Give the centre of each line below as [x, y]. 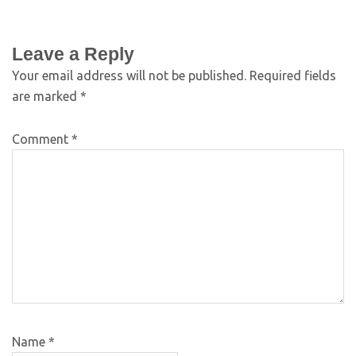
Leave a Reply [73, 54]
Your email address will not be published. [129, 75]
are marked [46, 96]
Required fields [293, 75]
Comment [42, 139]
